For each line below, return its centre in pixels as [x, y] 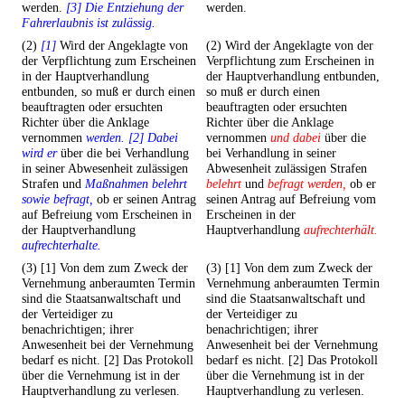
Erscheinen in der [251, 215]
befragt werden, [307, 184]
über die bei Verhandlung [123, 153]
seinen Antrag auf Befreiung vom [291, 199]
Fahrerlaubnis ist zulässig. [89, 23]
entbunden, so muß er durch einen [108, 92]
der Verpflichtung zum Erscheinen [109, 61]
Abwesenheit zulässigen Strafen [287, 169]
